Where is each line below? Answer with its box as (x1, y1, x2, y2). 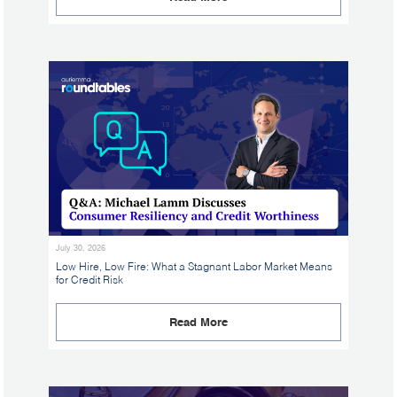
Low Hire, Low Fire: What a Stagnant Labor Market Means (56, 261, 332, 273)
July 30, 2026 (56, 244, 105, 253)
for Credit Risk (56, 275, 123, 286)
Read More (169, 316, 228, 329)
